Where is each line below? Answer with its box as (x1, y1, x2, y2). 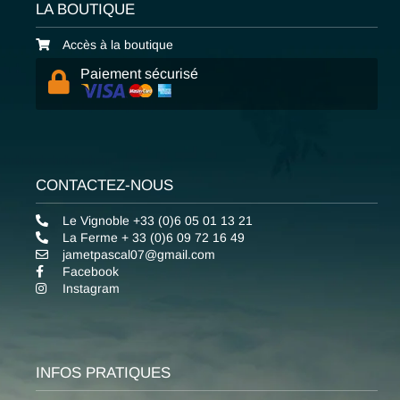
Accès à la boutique (62, 37, 173, 53)
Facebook (62, 264, 119, 279)
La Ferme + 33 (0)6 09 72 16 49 (62, 230, 245, 246)
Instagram (62, 281, 120, 296)
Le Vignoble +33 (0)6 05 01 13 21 (62, 213, 253, 229)
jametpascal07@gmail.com (62, 247, 215, 262)
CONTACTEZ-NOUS (35, 177, 173, 195)
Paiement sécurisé (79, 66, 198, 82)
